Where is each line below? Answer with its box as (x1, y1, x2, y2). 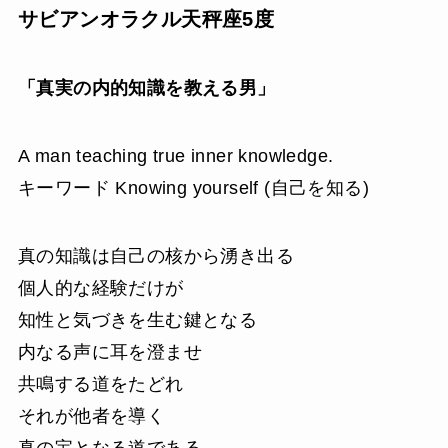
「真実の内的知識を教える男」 (17, 78, 276, 99)
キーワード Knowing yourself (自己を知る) (17, 177, 370, 198)
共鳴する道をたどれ (17, 373, 184, 394)
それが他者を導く (17, 405, 166, 426)
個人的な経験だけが (17, 277, 184, 298)
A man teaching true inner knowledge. (17, 145, 334, 166)
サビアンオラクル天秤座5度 (17, 7, 275, 30)
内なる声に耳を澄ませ (17, 341, 202, 362)
